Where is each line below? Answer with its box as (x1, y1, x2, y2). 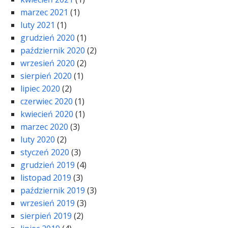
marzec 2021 (20, 7, 68, 18)
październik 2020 (20, 45, 85, 56)
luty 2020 (20, 134, 55, 146)
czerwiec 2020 (20, 96, 73, 107)
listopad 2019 (20, 172, 71, 184)
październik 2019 (20, 185, 85, 196)
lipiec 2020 (20, 83, 60, 95)
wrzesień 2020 (20, 58, 75, 69)
